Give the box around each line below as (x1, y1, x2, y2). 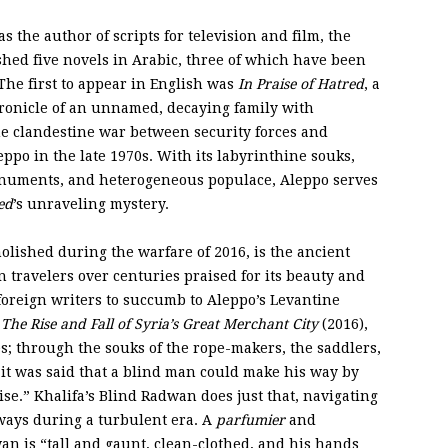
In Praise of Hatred (238, 76, 364, 92)
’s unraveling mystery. (13, 196, 169, 212)
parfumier (216, 412, 285, 428)
